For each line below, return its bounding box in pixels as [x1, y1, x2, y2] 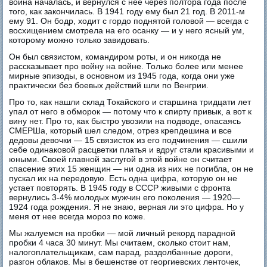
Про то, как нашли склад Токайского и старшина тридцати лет [9, 97, 252, 107]
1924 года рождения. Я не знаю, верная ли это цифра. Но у [9, 201, 244, 212]
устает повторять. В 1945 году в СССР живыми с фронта [9, 182, 231, 193]
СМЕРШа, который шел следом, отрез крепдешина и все [9, 125, 232, 135]
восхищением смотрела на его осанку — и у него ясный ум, [9, 25, 245, 35]
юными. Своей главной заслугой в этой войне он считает [9, 154, 232, 164]
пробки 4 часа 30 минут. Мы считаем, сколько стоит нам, [9, 237, 231, 247]
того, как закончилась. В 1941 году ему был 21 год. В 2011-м [9, 6, 246, 16]
